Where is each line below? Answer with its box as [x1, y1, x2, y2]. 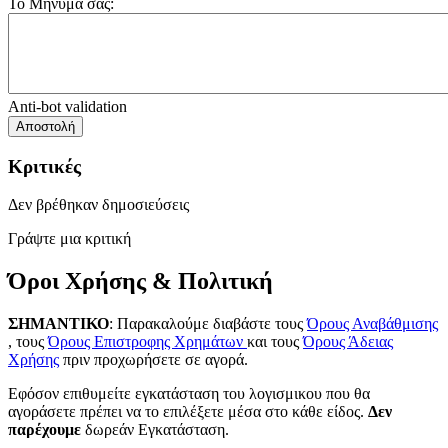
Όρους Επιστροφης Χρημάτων [48, 333, 247, 351]
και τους [247, 333, 303, 351]
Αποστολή [16, 118, 75, 134]
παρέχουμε [8, 421, 81, 439]
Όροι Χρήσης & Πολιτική [8, 268, 273, 295]
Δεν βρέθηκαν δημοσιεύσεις [8, 196, 189, 214]
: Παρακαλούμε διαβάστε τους [109, 315, 307, 333]
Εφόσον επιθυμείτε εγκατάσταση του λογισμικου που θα [8, 385, 370, 403]
